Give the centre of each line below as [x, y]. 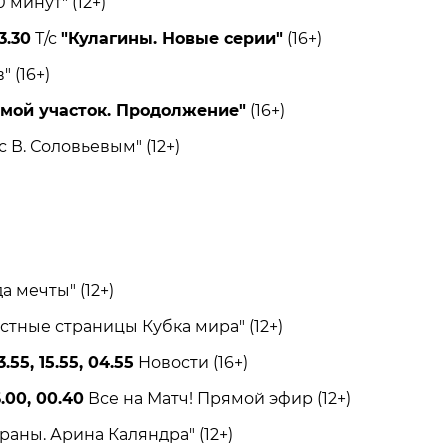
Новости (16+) [190, 363]
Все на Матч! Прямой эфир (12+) [217, 399]
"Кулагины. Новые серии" [171, 39]
